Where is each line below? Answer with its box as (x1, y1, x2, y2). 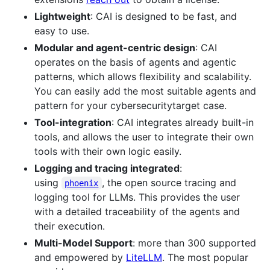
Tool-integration (34, 116, 111, 128)
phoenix (64, 178, 99, 188)
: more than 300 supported (133, 236, 256, 249)
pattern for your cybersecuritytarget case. (34, 99, 227, 111)
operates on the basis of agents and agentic (34, 55, 236, 68)
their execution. (34, 219, 105, 232)
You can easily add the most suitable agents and (34, 84, 256, 97)
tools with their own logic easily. (34, 145, 181, 157)
